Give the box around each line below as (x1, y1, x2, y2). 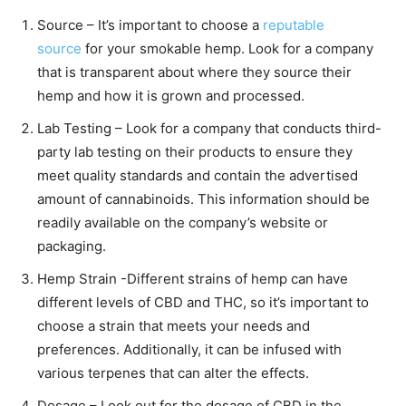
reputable (263, 16, 324, 34)
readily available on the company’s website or (37, 214, 328, 232)
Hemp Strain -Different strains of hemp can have (37, 270, 348, 288)
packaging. (37, 237, 106, 256)
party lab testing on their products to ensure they (37, 143, 353, 161)
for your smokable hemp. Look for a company (82, 40, 373, 58)
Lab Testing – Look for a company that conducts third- (37, 120, 382, 138)
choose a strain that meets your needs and (37, 317, 310, 335)
